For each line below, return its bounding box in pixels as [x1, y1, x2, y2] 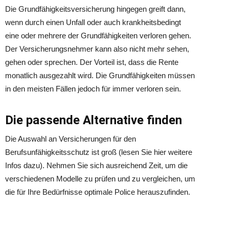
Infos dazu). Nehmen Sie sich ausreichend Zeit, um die [5, 161, 188, 170]
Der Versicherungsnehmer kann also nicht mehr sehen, [5, 44, 189, 53]
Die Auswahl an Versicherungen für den [5, 134, 136, 143]
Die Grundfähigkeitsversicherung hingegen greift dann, [5, 5, 186, 13]
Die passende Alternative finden [5, 113, 182, 127]
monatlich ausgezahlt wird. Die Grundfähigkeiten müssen [5, 71, 195, 80]
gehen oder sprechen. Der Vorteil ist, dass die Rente [5, 58, 178, 66]
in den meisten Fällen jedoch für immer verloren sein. [5, 84, 181, 93]
